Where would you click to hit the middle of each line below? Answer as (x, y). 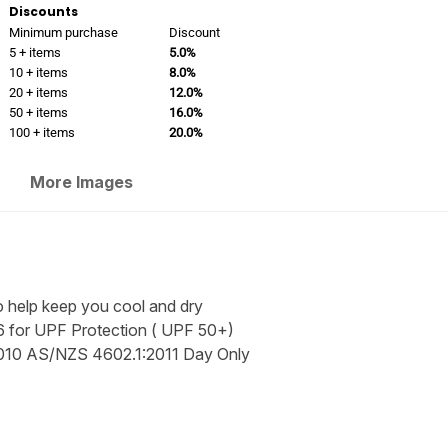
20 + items (38, 92)
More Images (82, 182)
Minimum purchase (63, 32)
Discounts (43, 11)
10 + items (38, 72)
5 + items (34, 52)
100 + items (41, 132)
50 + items (38, 112)
